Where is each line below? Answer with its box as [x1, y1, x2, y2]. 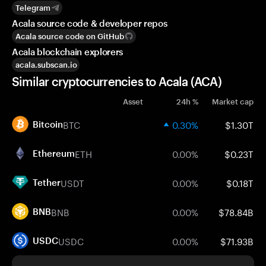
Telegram [15, 3, 50, 12]
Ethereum [33, 148, 75, 159]
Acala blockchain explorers [12, 46, 123, 57]
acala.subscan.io [15, 60, 77, 69]
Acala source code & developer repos [12, 18, 167, 28]
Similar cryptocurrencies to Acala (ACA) [12, 74, 221, 88]
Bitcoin [33, 119, 63, 129]
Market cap [212, 97, 254, 106]
